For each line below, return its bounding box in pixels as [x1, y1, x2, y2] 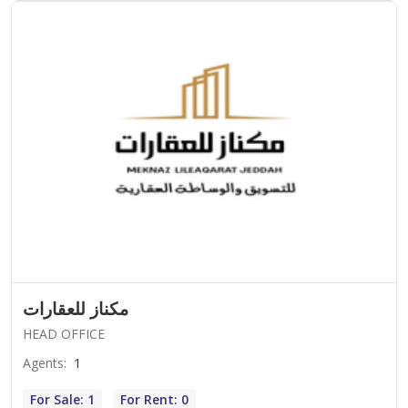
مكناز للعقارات [23, 296, 128, 321]
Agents [23, 353, 64, 372]
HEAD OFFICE [23, 324, 105, 342]
